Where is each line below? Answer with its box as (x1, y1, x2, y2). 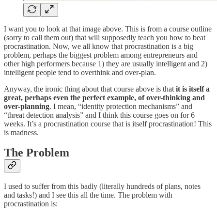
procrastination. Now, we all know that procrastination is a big (4, 42, 193, 50)
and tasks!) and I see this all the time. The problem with (4, 191, 172, 200)
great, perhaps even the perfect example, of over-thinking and (4, 93, 205, 102)
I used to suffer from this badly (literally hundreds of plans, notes (4, 182, 201, 191)
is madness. (4, 128, 39, 137)
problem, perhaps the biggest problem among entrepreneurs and (4, 50, 198, 59)
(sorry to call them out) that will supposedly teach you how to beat (4, 33, 205, 42)
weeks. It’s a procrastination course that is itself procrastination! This (4, 119, 212, 128)
